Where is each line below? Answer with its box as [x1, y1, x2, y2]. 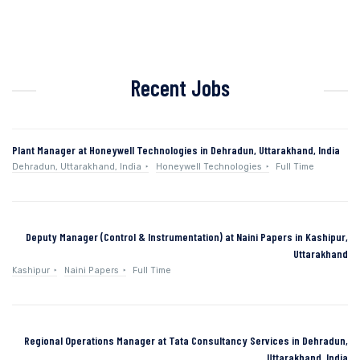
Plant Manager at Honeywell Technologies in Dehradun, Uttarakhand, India [12, 142, 340, 157]
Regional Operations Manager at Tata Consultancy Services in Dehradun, [24, 333, 348, 347]
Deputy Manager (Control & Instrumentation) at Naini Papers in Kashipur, [26, 229, 348, 243]
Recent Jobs [130, 73, 230, 101]
